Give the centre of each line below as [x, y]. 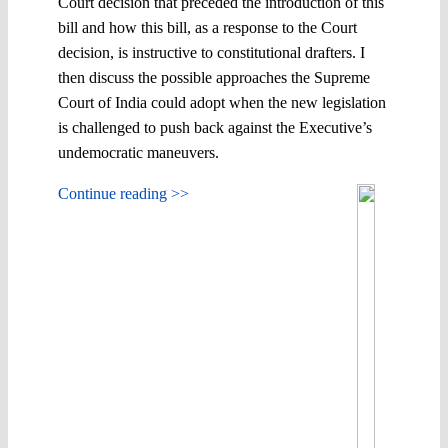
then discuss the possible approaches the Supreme [214, 77]
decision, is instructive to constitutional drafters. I [211, 52]
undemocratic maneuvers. [138, 152]
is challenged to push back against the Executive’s [215, 127]
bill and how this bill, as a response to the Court [207, 27]
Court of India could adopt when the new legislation [222, 102]
